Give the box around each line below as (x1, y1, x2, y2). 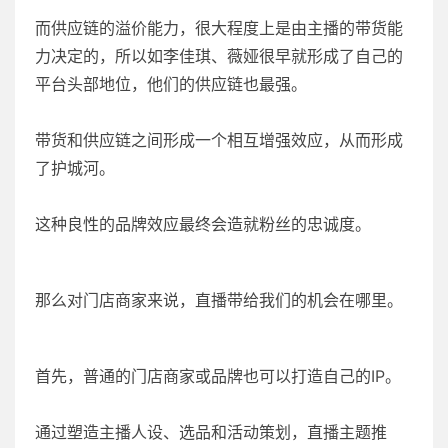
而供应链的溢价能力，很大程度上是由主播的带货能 (35, 18, 403, 39)
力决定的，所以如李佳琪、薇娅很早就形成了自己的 (35, 46, 403, 67)
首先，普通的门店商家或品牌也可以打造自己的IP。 (35, 366, 401, 387)
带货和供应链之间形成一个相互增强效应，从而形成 (35, 130, 403, 151)
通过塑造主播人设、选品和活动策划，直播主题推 (35, 422, 387, 443)
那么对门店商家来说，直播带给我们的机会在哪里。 (35, 290, 403, 311)
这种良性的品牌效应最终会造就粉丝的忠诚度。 (35, 214, 371, 235)
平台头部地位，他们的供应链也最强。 (35, 74, 307, 95)
